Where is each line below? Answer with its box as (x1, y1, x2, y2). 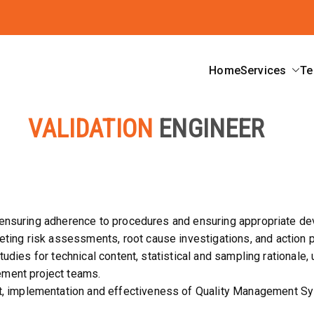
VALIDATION (28, 114, 153, 144)
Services (240, 63, 287, 77)
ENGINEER (158, 114, 265, 144)
